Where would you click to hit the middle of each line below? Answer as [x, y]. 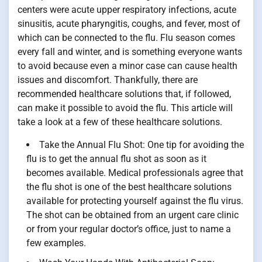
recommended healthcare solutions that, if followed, [124, 94]
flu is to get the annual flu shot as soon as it [116, 159]
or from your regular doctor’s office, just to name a [129, 229]
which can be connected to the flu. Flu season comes [126, 38]
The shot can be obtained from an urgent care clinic [132, 215]
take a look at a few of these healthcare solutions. [120, 122]
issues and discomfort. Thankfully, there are [108, 80]
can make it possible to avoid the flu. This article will [125, 108]
